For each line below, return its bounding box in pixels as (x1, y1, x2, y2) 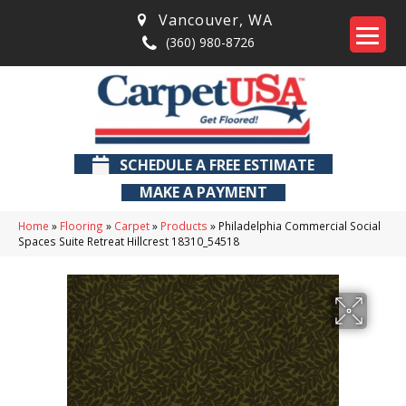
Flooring (60, 218, 103, 234)
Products (160, 218, 208, 234)
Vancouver (159, 9, 239, 30)
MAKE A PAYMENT (139, 182, 267, 203)
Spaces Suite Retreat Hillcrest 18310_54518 (18, 234, 239, 249)
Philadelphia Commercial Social (218, 218, 381, 234)
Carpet (114, 218, 150, 234)
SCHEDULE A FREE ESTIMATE (119, 155, 314, 176)
